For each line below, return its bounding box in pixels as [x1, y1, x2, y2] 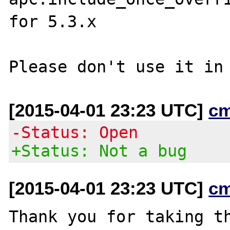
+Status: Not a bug [11, 141, 187, 160]
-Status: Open [11, 123, 139, 142]
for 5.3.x [9, 12, 97, 31]
